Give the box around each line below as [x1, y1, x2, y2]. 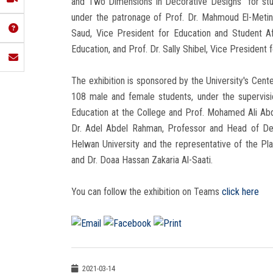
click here [222, 185, 259, 197]
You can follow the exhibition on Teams [71, 185, 222, 197]
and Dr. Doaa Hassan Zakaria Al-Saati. [71, 154, 213, 166]
